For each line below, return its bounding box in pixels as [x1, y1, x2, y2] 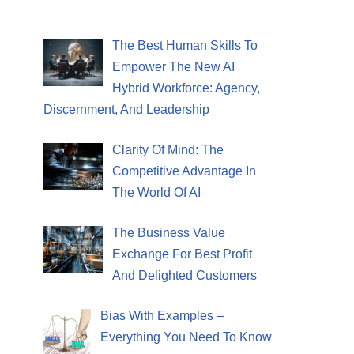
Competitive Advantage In [112, 164, 256, 178]
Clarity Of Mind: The [112, 142, 224, 156]
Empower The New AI [112, 59, 235, 73]
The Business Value [112, 225, 225, 239]
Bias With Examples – [100, 308, 224, 322]
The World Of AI [112, 185, 201, 199]
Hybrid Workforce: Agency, [112, 81, 260, 95]
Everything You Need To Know [100, 330, 272, 344]
